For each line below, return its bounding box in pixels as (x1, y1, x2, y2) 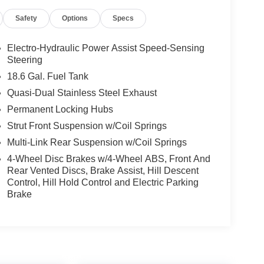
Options (62, 14, 88, 23)
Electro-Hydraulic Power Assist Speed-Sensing (6, 43, 204, 54)
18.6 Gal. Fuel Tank (6, 71, 88, 82)
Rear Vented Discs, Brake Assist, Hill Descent (6, 166, 199, 176)
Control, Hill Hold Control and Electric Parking (6, 177, 199, 188)
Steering (6, 55, 42, 65)
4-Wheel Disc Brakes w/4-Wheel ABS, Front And (6, 154, 210, 164)
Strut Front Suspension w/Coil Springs (6, 121, 167, 131)
